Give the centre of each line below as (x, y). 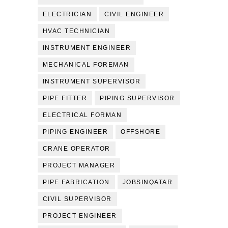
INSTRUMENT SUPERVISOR (92, 81)
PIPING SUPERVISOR (137, 98)
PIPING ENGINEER (75, 132)
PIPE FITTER (65, 98)
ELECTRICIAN (67, 14)
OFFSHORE (141, 132)
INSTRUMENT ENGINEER (87, 48)
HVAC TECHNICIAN (76, 31)
